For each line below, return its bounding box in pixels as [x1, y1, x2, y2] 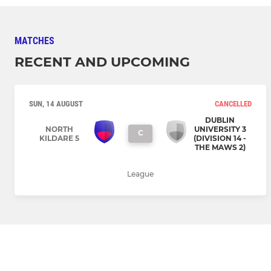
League [127, 169, 154, 179]
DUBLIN [205, 116, 235, 125]
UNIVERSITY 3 [194, 125, 246, 134]
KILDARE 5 [39, 134, 79, 143]
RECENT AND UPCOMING [15, 54, 190, 71]
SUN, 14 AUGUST [29, 99, 83, 109]
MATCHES [15, 35, 54, 47]
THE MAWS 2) [194, 143, 246, 152]
